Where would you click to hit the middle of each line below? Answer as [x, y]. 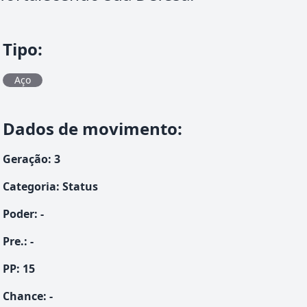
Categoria [29, 186]
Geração [25, 159]
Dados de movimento [90, 128]
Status [80, 186]
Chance [23, 296]
